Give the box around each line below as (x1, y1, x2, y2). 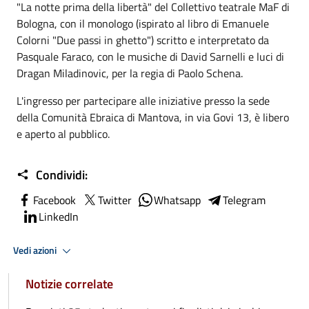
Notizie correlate (26, 275, 113, 293)
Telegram (223, 192, 266, 208)
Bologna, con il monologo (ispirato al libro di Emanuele (17, 15, 269, 32)
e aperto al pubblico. (17, 126, 110, 142)
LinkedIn (39, 208, 79, 225)
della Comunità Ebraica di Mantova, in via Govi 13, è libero (17, 109, 289, 126)
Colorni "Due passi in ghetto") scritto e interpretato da (17, 32, 269, 48)
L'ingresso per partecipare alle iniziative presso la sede (17, 92, 270, 109)
